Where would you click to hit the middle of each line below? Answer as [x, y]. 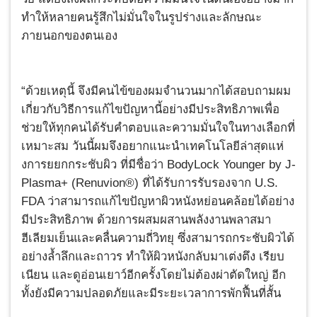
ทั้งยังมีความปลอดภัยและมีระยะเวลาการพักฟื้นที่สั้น [151, 294]
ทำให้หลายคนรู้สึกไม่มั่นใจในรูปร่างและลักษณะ [142, 18]
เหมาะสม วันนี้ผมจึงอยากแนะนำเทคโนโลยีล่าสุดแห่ [152, 146]
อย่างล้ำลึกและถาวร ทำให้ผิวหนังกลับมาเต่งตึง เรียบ [153, 257]
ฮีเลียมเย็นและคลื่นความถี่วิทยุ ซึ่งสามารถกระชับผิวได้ [158, 238]
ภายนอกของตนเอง [69, 36]
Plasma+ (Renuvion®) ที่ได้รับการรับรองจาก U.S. [150, 183]
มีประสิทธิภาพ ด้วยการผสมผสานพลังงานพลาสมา [146, 220]
